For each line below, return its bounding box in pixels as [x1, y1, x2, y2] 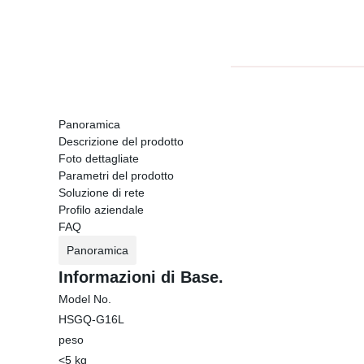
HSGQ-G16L [58, 313, 124, 326]
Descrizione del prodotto [58, 135, 184, 148]
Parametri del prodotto [58, 169, 174, 182]
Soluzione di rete [58, 186, 145, 199]
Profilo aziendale [58, 203, 144, 216]
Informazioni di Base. [58, 268, 223, 286]
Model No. [58, 292, 111, 305]
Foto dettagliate [58, 152, 139, 165]
